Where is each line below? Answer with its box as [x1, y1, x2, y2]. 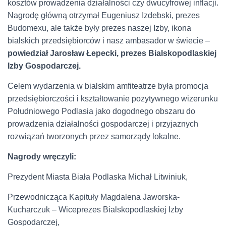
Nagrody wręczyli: [8, 152, 76, 161]
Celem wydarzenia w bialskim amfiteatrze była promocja [8, 81, 208, 90]
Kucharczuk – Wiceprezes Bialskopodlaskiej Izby [8, 205, 183, 214]
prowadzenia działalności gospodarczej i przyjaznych [8, 119, 198, 128]
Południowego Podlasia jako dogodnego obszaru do [8, 106, 195, 116]
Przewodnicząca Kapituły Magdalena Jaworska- [8, 192, 180, 201]
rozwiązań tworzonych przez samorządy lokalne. [8, 132, 181, 141]
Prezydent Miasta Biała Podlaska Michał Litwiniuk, [8, 172, 188, 181]
